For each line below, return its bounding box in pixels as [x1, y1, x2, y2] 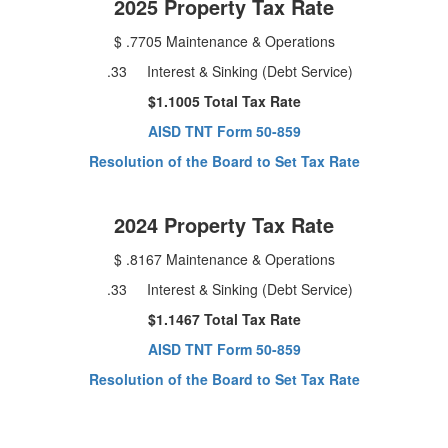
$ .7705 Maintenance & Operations [113, 30, 335, 51]
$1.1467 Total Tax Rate [147, 308, 301, 329]
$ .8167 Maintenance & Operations [113, 248, 335, 269]
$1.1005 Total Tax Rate [147, 90, 301, 111]
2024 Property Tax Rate [114, 209, 334, 239]
